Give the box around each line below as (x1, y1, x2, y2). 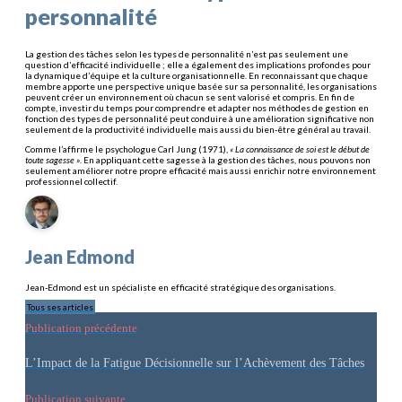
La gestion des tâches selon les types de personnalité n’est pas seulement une (25, 48, 348, 59)
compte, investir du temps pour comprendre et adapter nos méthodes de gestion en (25, 101, 369, 113)
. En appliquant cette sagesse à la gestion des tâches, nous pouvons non (80, 153, 371, 165)
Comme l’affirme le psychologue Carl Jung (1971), (25, 143, 230, 154)
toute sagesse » (25, 153, 80, 165)
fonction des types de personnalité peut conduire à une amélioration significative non (25, 112, 374, 124)
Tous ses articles (27, 301, 93, 313)
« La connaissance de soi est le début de (230, 143, 370, 154)
